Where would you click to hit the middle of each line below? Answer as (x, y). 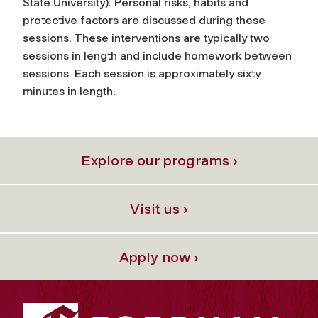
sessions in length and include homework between (157, 55)
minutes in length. (69, 91)
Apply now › (159, 257)
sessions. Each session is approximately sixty (142, 73)
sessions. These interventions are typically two (146, 38)
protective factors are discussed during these (144, 20)
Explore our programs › (159, 160)
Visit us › (159, 208)
